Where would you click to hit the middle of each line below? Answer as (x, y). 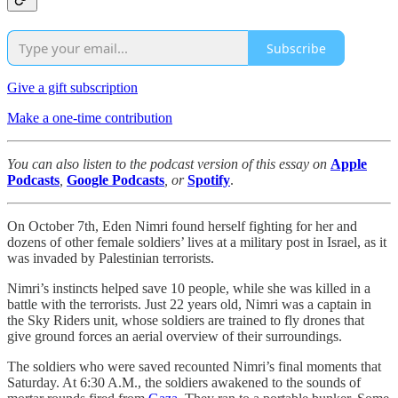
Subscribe (296, 48)
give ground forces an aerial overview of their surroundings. (175, 337)
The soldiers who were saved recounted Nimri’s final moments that (194, 367)
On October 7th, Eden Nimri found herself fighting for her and (182, 227)
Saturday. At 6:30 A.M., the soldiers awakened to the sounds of (184, 383)
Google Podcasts (115, 180)
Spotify (209, 180)
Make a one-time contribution (90, 118)
